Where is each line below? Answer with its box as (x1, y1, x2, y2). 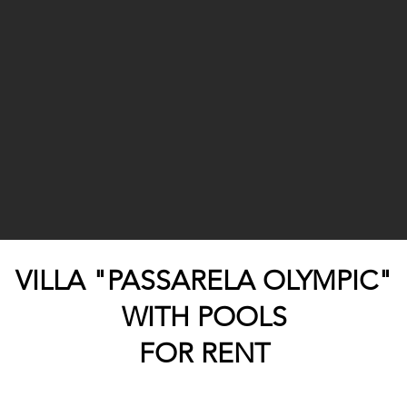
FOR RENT (138, 337, 270, 370)
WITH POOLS (121, 301, 287, 333)
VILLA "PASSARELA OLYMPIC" (15, 264, 392, 297)
